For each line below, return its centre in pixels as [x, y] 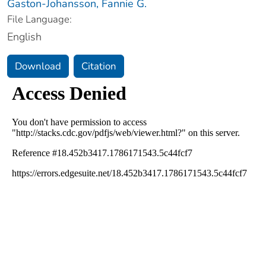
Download [38, 66]
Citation [99, 66]
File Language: [39, 19]
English [24, 37]
